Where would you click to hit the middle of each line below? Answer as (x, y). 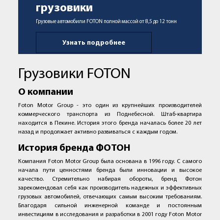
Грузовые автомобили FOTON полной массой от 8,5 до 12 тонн (107, 22)
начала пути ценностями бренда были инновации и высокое (110, 171)
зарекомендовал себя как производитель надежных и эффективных (110, 188)
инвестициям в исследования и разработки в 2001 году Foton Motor (110, 215)
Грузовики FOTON (75, 75)
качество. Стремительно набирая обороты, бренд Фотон (110, 179)
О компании (46, 93)
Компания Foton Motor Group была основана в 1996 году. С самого (110, 162)
